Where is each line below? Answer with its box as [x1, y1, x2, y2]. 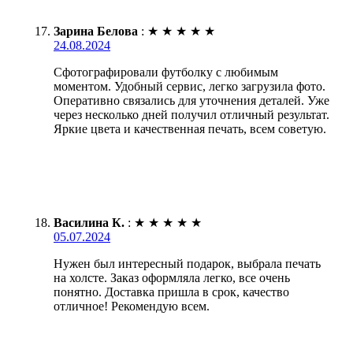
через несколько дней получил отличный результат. [54, 107, 329, 121]
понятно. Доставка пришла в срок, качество [54, 284, 289, 299]
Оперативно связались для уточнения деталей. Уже [54, 93, 329, 107]
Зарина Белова [54, 24, 138, 38]
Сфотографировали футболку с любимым [54, 65, 278, 79]
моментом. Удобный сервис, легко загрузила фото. [54, 79, 325, 93]
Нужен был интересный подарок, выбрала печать [54, 256, 321, 270]
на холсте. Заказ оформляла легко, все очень [54, 270, 290, 284]
